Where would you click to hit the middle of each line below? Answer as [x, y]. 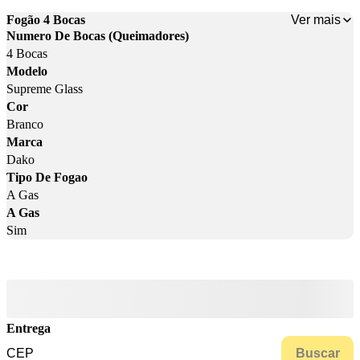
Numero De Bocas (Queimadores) [98, 36]
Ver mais [316, 19]
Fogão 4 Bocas [46, 20]
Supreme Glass [45, 89]
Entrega [29, 329]
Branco [25, 125]
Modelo [27, 72]
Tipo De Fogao [47, 178]
